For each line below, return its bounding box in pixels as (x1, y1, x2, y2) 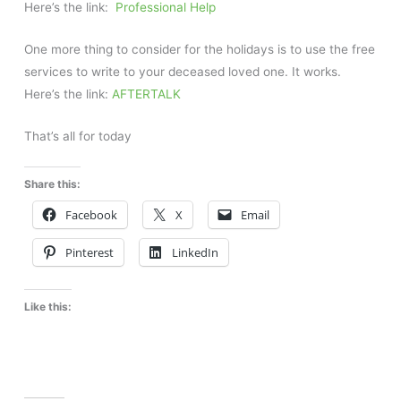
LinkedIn (172, 244, 219, 261)
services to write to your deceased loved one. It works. (24, 64, 342, 79)
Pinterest (65, 244, 115, 261)
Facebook (65, 207, 118, 224)
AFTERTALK (112, 86, 182, 101)
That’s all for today (24, 128, 132, 143)
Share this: (24, 177, 81, 192)
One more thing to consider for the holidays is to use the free (24, 41, 376, 56)
